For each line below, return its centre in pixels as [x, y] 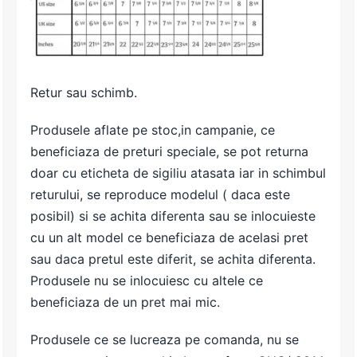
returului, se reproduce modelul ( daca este [161, 195]
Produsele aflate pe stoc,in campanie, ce [153, 130]
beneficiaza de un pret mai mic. [126, 302]
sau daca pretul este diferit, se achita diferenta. [173, 259]
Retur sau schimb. [84, 93]
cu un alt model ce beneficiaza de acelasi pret [170, 238]
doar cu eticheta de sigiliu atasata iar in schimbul [178, 173]
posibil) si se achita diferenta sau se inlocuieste [173, 216]
